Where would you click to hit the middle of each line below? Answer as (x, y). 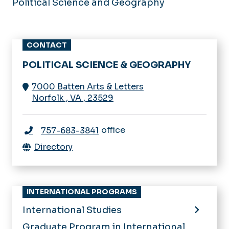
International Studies (72, 210)
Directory (53, 147)
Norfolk (48, 98)
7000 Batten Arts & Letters (88, 86)
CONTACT (47, 45)
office (113, 130)
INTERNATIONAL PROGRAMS (82, 191)
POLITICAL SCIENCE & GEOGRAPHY (107, 65)
